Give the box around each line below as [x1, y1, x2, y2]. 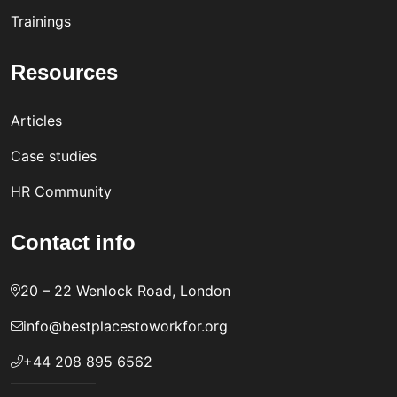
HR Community [11, 183, 112, 201]
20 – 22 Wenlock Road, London [20, 282, 230, 300]
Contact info [11, 230, 136, 255]
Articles [11, 112, 62, 130]
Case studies [11, 147, 97, 166]
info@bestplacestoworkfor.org [23, 317, 228, 336]
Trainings [11, 12, 71, 31]
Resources [11, 60, 118, 85]
